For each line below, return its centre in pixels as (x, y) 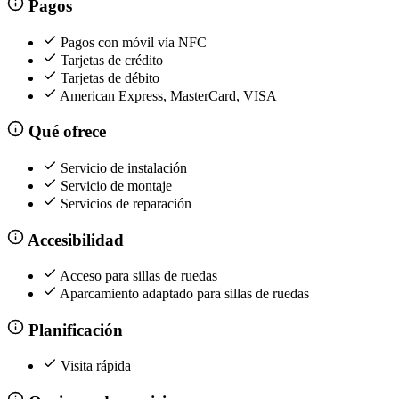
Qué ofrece (65, 132)
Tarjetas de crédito (112, 60)
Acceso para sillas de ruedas (138, 276)
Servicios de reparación (126, 203)
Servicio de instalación (124, 167)
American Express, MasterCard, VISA (168, 95)
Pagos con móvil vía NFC (134, 42)
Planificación (73, 330)
